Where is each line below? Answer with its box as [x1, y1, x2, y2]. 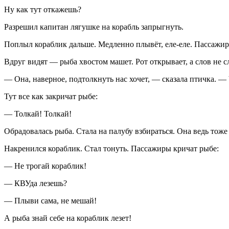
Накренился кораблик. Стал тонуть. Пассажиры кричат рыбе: [4, 144, 219, 153]
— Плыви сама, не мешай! [4, 196, 97, 205]
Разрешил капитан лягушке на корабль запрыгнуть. [4, 22, 184, 32]
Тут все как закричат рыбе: [4, 92, 98, 101]
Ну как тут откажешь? [4, 5, 81, 14]
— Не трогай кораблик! [4, 162, 86, 171]
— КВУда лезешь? [4, 179, 67, 188]
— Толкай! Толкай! [4, 109, 72, 119]
